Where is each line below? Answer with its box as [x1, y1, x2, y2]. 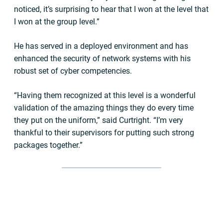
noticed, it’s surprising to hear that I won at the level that [14, 4, 209, 14]
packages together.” [14, 140, 83, 150]
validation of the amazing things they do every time [14, 103, 194, 112]
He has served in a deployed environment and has [14, 41, 188, 51]
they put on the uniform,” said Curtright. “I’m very [14, 115, 183, 125]
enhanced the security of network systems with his [14, 54, 191, 63]
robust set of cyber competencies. [14, 66, 134, 76]
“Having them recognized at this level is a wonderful [14, 91, 196, 100]
